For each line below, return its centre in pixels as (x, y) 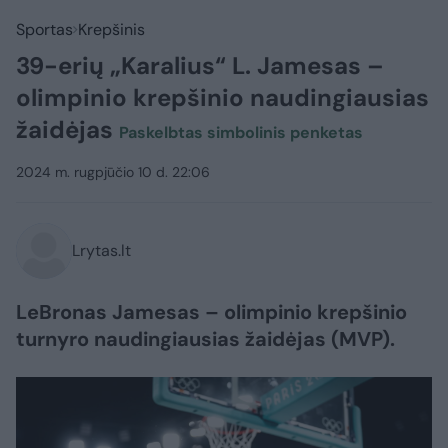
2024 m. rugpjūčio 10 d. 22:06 (113, 172)
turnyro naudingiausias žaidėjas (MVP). (205, 339)
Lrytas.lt (101, 250)
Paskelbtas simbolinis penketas (241, 132)
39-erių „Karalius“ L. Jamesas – (200, 65)
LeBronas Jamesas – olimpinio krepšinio (211, 312)
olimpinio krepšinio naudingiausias (222, 97)
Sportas (44, 29)
